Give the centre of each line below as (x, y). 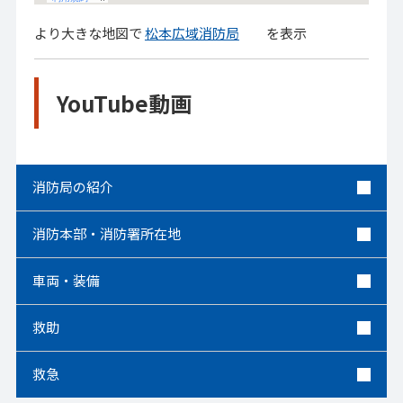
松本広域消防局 (192, 33)
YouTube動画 (124, 103)
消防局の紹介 (72, 187)
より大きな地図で (89, 33)
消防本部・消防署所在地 (106, 234)
